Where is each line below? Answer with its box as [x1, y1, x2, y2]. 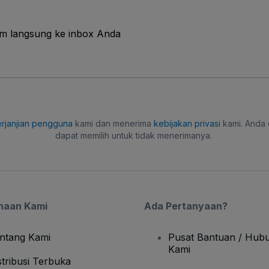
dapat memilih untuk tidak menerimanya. [55, 130, 212, 141]
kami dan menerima [72, 118, 154, 128]
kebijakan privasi [153, 118, 220, 128]
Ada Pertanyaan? [144, 200, 228, 212]
